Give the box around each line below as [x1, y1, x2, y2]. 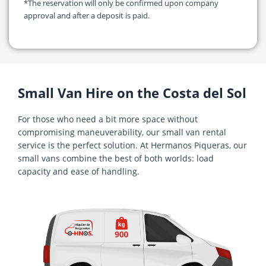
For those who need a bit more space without [18, 113, 198, 125]
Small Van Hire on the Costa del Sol [18, 84, 246, 102]
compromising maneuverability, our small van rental [18, 126, 226, 138]
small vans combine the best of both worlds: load [18, 153, 214, 164]
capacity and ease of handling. [18, 166, 140, 178]
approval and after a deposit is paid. [24, 9, 150, 21]
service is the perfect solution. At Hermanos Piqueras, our [18, 140, 247, 151]
